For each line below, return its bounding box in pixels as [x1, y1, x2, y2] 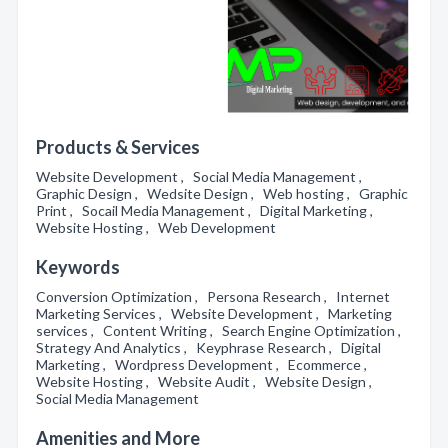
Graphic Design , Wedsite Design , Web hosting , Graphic [36, 185, 408, 202]
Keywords [36, 256, 120, 278]
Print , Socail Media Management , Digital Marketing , [36, 202, 379, 219]
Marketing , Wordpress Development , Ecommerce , [36, 356, 373, 373]
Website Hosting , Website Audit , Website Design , [36, 373, 378, 390]
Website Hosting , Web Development [36, 219, 282, 236]
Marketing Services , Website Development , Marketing [36, 305, 392, 322]
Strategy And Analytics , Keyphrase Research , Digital [36, 339, 381, 356]
